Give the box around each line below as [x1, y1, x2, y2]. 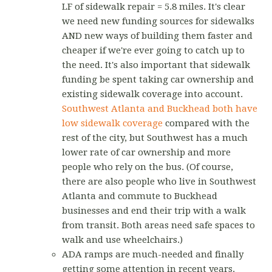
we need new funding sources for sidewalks [62, 16, 255, 27]
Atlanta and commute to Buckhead [62, 191, 218, 202]
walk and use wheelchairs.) [62, 234, 188, 246]
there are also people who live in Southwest [62, 176, 257, 188]
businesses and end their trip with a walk [62, 205, 246, 217]
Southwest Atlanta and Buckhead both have [62, 103, 258, 115]
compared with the [163, 118, 250, 129]
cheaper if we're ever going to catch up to [62, 45, 245, 56]
